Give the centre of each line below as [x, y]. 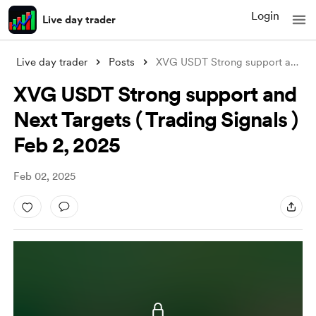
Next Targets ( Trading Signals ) [156, 119]
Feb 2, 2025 [67, 145]
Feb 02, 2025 [44, 176]
